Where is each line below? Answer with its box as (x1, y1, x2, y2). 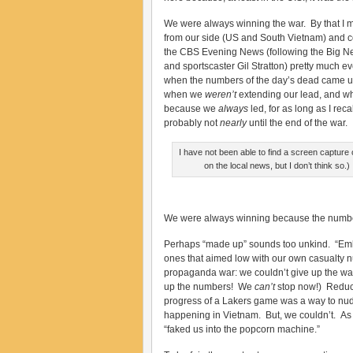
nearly (220, 117, 247, 128)
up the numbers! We (164, 281, 255, 292)
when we (164, 89, 205, 100)
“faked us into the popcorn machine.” (164, 324, 320, 335)
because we (164, 103, 218, 114)
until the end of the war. (247, 117, 347, 128)
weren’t (205, 89, 236, 100)
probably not (164, 117, 220, 128)
